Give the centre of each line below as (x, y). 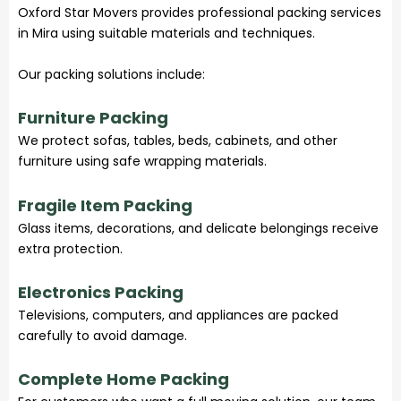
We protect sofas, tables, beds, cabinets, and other (178, 141)
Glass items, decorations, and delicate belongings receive (198, 228)
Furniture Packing (93, 118)
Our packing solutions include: (111, 74)
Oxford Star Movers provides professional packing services (200, 13)
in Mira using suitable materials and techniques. (166, 34)
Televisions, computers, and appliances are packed (178, 316)
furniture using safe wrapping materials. (142, 162)
